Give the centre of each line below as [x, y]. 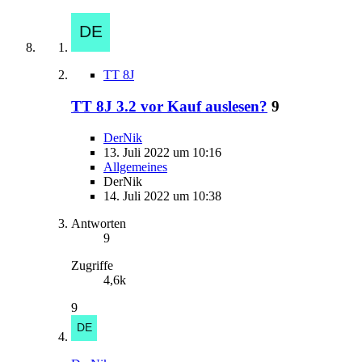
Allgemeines [135, 166]
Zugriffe [92, 265]
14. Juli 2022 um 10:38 [162, 196]
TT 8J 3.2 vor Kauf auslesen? [169, 107]
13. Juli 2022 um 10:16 [162, 152]
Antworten [99, 223]
